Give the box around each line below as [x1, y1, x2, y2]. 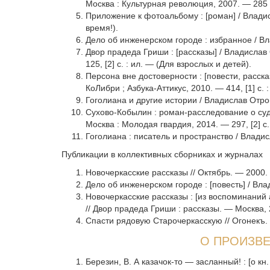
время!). [86, 23, 118, 33]
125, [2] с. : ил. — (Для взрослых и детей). [86, 59, 251, 69]
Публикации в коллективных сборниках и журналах [61, 149, 263, 159]
